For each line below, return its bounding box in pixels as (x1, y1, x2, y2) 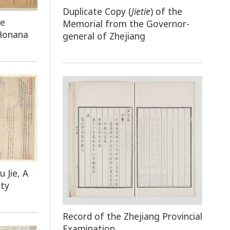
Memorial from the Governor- (63, 17, 190, 30)
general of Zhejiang (63, 30, 146, 43)
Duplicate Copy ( (63, 5, 132, 18)
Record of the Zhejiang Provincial (63, 209, 203, 222)
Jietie (131, 5, 151, 18)
